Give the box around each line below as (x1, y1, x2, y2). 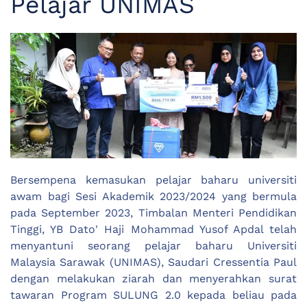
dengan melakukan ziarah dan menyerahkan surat (10, 271, 297, 285)
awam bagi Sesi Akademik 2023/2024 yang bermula (10, 189, 297, 203)
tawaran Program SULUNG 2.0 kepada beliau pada (10, 288, 297, 302)
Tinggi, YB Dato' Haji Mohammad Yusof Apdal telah (10, 222, 297, 236)
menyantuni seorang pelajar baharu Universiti (10, 238, 297, 252)
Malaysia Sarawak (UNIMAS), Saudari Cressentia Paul (10, 255, 297, 269)
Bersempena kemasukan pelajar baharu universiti (10, 173, 297, 186)
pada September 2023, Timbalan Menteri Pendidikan (10, 206, 297, 219)
